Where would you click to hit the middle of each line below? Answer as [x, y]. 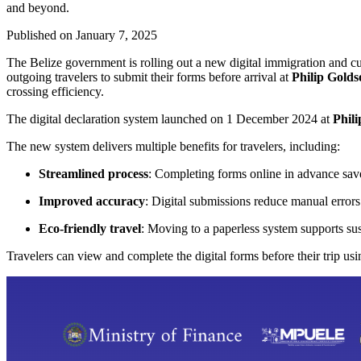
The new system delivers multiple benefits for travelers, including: [173, 147]
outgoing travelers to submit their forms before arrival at [149, 77]
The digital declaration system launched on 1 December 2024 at [170, 119]
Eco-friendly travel [90, 229]
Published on [41, 35]
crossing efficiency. [55, 92]
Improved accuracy [92, 201]
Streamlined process [93, 174]
